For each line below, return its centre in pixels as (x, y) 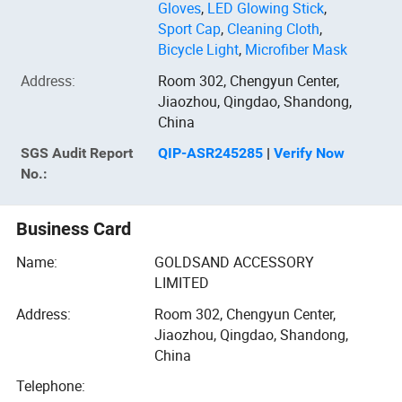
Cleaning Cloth (274, 29)
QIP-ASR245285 (211, 153)
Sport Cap (190, 29)
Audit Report (90, 153)
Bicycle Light (199, 50)
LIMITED (181, 283)
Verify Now (310, 153)
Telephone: (51, 385)
